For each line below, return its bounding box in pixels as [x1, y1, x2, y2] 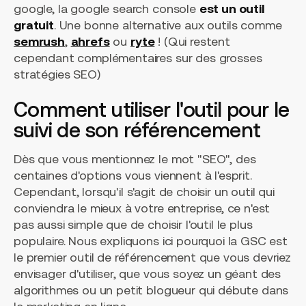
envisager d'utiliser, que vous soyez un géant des [14, 266, 281, 281]
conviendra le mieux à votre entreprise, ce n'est [14, 201, 270, 216]
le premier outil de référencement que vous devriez [14, 250, 291, 265]
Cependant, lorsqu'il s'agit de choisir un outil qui [14, 184, 275, 199]
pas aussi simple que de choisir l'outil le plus [14, 217, 253, 232]
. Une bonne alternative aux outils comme [53, 18, 282, 33]
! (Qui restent [154, 34, 230, 49]
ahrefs [70, 34, 110, 49]
